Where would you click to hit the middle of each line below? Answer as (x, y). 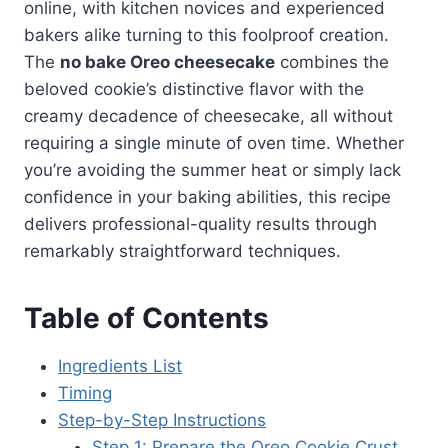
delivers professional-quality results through (200, 223)
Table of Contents (146, 317)
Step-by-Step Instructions (162, 419)
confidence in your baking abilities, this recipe (207, 196)
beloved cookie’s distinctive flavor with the (194, 88)
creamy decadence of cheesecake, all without (208, 115)
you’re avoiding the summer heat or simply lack (212, 169)
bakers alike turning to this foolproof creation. (206, 34)
